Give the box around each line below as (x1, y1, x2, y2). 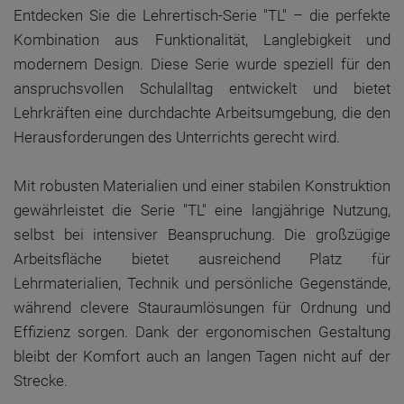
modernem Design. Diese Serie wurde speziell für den (14, 55, 390, 73)
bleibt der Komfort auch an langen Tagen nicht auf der (14, 347, 390, 365)
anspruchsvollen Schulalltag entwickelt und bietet (14, 79, 390, 97)
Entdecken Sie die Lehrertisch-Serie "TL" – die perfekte (14, 6, 390, 24)
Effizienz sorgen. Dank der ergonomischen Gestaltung (14, 323, 390, 341)
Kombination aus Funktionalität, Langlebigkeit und (14, 31, 390, 49)
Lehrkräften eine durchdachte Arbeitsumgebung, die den (14, 104, 390, 122)
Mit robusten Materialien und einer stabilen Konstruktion (14, 177, 390, 195)
